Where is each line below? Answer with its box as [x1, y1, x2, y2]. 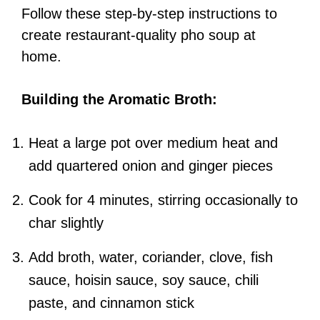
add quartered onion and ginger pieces [29, 158, 273, 174]
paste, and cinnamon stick [29, 295, 194, 311]
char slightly [29, 215, 104, 231]
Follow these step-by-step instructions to [21, 6, 277, 22]
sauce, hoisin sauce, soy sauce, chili [29, 272, 259, 289]
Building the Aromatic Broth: [21, 91, 217, 108]
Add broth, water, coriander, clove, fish [29, 249, 273, 266]
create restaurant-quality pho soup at [21, 27, 256, 44]
